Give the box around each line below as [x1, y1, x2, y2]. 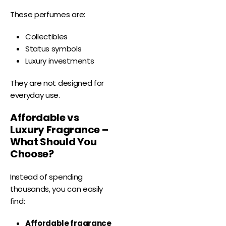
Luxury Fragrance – [10, 123, 108, 137]
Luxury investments [25, 55, 94, 67]
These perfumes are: [10, 9, 85, 20]
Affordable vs [10, 110, 79, 125]
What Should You [10, 135, 97, 149]
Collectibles [25, 31, 68, 42]
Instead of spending [10, 172, 83, 183]
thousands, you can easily [10, 184, 103, 195]
